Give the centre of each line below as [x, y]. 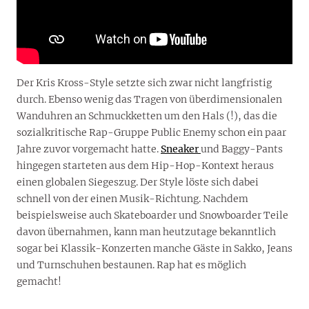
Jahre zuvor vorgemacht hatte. [89, 149]
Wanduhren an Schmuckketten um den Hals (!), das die [147, 116]
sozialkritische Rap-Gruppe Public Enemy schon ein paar [151, 133]
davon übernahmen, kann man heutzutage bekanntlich [146, 232]
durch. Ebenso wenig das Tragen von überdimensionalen [149, 100]
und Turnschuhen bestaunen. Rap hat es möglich [131, 265]
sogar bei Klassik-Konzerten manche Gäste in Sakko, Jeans [154, 249]
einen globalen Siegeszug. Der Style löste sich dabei [138, 182]
